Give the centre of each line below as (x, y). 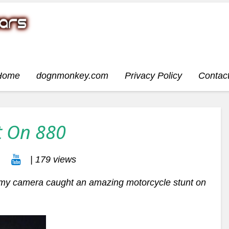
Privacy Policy (153, 76)
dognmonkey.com (72, 76)
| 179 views (52, 159)
